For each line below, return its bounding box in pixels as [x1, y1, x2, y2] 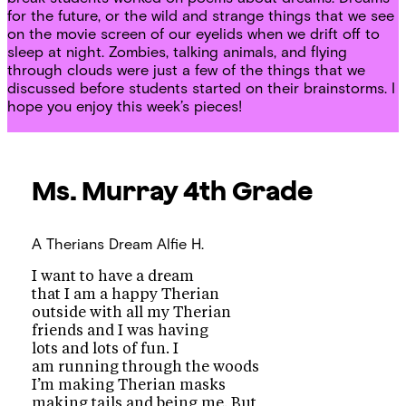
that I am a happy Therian [32, 287, 220, 303]
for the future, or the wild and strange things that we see [7, 6, 394, 25]
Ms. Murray [32, 174, 179, 206]
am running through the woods [32, 360, 260, 375]
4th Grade [183, 174, 314, 206]
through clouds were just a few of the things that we [7, 61, 365, 80]
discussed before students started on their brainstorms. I [7, 79, 395, 98]
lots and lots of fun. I [32, 342, 179, 357]
